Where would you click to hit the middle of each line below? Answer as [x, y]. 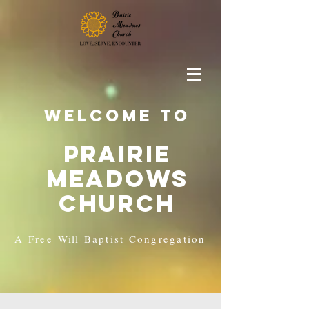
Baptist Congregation [142, 239]
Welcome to [117, 115]
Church [117, 203]
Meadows [117, 178]
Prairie [117, 153]
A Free [37, 239]
